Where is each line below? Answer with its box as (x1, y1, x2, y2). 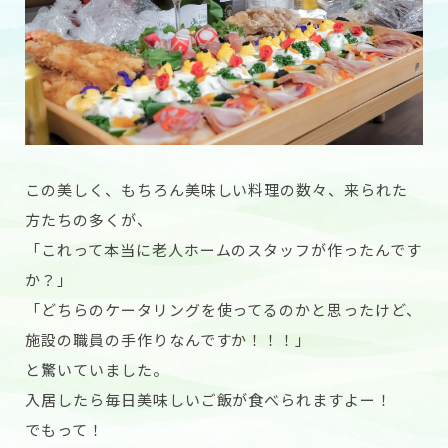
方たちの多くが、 (25, 208, 153, 230)
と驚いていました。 (25, 358, 169, 380)
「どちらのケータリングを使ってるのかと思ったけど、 (25, 298, 422, 320)
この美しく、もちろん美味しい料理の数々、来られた (25, 178, 409, 200)
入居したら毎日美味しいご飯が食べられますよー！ (25, 388, 393, 410)
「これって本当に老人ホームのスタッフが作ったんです (25, 238, 422, 260)
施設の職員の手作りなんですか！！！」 (25, 328, 312, 350)
